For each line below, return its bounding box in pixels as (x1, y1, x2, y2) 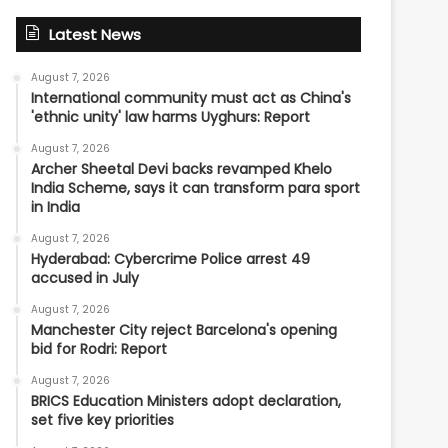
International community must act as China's (31, 88, 352, 108)
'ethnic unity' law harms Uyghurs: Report (31, 107, 311, 127)
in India (31, 197, 81, 217)
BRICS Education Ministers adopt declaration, (31, 391, 342, 411)
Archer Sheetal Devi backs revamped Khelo (31, 159, 333, 179)
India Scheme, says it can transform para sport (31, 178, 361, 198)
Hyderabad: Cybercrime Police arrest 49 (31, 249, 311, 269)
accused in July (31, 268, 140, 288)
